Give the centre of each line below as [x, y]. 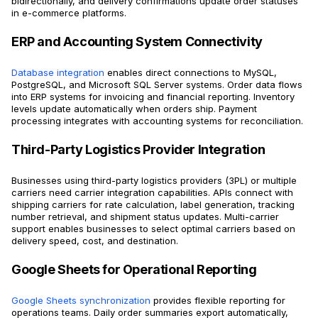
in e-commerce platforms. [69, 13]
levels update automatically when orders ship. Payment [134, 109]
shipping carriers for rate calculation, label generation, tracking [153, 205]
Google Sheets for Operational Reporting [134, 270]
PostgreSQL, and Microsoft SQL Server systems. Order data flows [157, 85]
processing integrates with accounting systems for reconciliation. [157, 121]
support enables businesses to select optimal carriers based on [153, 229]
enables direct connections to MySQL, [191, 73]
